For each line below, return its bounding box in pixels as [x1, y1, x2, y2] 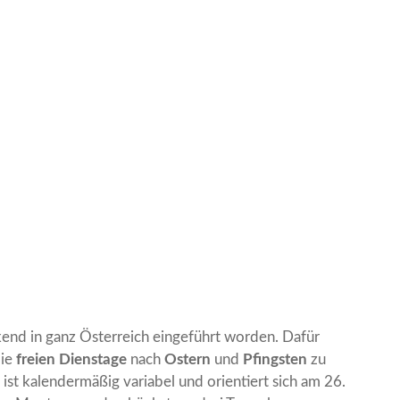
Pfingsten [243, 352, 308, 368]
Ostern [164, 352, 212, 368]
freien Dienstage [16, 352, 128, 368]
